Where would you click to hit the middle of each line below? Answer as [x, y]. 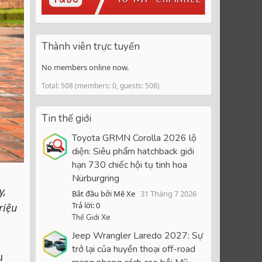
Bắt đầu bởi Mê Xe [104, 194]
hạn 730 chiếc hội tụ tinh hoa [130, 165]
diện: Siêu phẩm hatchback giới [133, 152]
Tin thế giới [66, 118]
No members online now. [85, 67]
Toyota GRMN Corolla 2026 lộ [134, 138]
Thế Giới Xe [91, 218]
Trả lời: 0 [86, 206]
